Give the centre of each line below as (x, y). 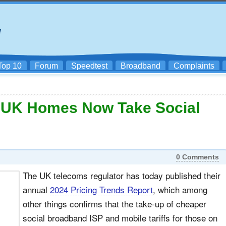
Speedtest (89, 66)
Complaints (194, 66)
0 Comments (197, 157)
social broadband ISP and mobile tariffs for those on (120, 218)
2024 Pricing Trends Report (101, 189)
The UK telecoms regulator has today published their (122, 175)
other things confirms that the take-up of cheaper (115, 204)
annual (36, 189)
